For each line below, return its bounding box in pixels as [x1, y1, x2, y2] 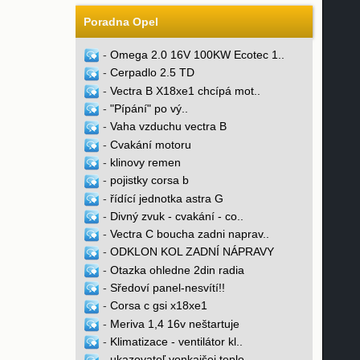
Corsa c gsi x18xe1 [109, 299, 207, 313]
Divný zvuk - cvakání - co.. [109, 209, 243, 223]
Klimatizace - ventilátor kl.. [109, 334, 243, 348]
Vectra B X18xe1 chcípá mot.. [109, 84, 260, 97]
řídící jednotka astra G [109, 191, 223, 205]
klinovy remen [109, 155, 181, 169]
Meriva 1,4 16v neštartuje [109, 317, 239, 330]
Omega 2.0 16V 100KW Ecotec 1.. [109, 48, 284, 62]
